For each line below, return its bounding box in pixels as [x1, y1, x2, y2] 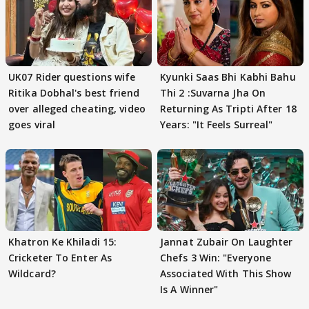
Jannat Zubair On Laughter [160, 235, 293, 248]
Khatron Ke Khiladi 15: [8, 235, 117, 248]
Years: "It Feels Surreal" [160, 117, 273, 131]
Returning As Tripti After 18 [160, 101, 297, 115]
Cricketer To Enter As [8, 251, 112, 264]
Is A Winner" [160, 283, 219, 296]
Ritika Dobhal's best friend [8, 86, 139, 99]
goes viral [8, 117, 55, 131]
